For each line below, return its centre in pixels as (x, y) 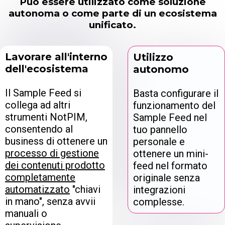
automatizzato (37, 189)
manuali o (26, 213)
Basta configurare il (176, 93)
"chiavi (85, 189)
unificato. (113, 25)
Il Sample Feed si (43, 93)
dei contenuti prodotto (55, 165)
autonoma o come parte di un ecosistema (113, 13)
